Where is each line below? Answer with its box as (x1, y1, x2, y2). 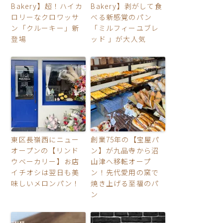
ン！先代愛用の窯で (91, 167, 159, 177)
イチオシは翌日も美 (11, 167, 80, 177)
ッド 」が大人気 (91, 33, 146, 44)
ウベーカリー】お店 (11, 156, 80, 166)
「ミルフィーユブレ (91, 22, 159, 33)
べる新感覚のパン (91, 11, 152, 22)
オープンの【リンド (11, 145, 79, 155)
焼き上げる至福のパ (91, 178, 159, 188)
